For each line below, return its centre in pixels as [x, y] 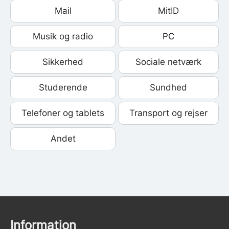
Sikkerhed [63, 62]
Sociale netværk [168, 62]
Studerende [63, 87]
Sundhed [168, 87]
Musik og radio [63, 36]
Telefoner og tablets [63, 113]
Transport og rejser [168, 113]
